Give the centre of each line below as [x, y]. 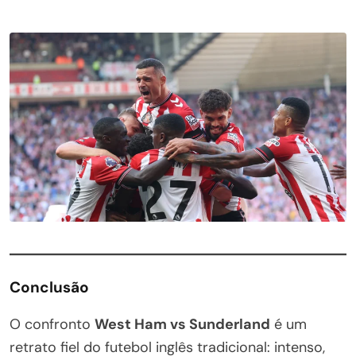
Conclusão [49, 288]
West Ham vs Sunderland [182, 325]
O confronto [52, 325]
